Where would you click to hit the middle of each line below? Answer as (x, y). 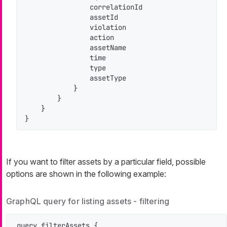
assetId (71, 17)
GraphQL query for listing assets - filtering (88, 201)
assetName (75, 47)
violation (75, 27)
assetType (75, 78)
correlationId (84, 7)
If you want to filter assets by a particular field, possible (106, 161)
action (69, 37)
